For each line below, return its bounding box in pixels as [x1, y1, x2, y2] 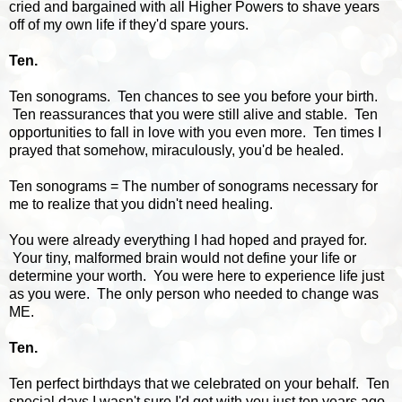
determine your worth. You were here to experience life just [9, 268, 384, 284]
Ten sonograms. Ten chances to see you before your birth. [9, 89, 378, 105]
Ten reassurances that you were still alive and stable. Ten [9, 107, 378, 123]
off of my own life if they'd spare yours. [9, 17, 252, 33]
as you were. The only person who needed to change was [9, 286, 379, 302]
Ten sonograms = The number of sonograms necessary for [9, 179, 378, 195]
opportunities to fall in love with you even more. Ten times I [9, 125, 381, 141]
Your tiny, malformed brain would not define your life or [9, 250, 356, 267]
